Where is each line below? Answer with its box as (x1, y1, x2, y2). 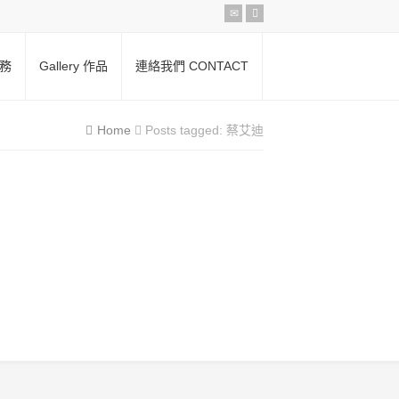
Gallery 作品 (39, 59, 108, 73)
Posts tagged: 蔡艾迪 (145, 123, 264, 137)
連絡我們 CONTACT (135, 59, 248, 73)
